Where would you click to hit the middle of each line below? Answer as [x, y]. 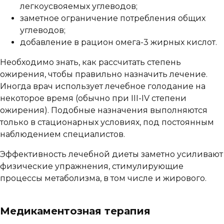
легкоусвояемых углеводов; [79, 6]
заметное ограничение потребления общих [113, 18]
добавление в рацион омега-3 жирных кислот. [118, 42]
